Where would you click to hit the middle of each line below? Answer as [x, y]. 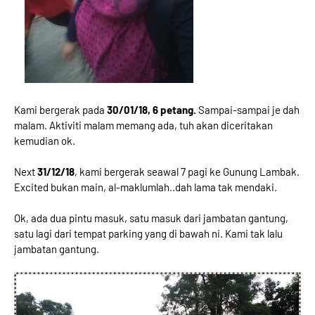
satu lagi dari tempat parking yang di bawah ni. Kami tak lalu [148, 233]
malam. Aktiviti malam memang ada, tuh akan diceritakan [143, 125]
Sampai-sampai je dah [248, 110]
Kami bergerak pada [60, 110]
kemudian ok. [45, 141]
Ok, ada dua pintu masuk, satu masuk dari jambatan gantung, [151, 218]
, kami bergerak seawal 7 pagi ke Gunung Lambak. [187, 172]
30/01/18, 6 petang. [152, 110]
